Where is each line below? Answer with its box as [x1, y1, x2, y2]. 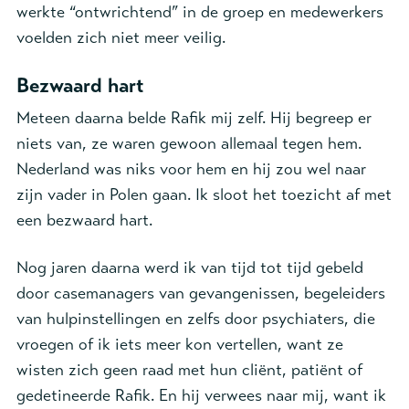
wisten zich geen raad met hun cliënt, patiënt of [16, 360, 362, 380]
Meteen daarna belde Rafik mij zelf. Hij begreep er [16, 108, 372, 128]
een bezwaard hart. [16, 210, 157, 230]
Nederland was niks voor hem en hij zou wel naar [16, 159, 366, 179]
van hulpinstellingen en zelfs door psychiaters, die [16, 309, 375, 329]
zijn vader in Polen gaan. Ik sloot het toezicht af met [16, 184, 392, 204]
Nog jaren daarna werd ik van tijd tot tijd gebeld [16, 257, 363, 278]
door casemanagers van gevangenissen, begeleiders [16, 283, 385, 303]
